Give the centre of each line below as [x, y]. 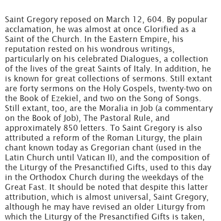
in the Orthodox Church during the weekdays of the [104, 177]
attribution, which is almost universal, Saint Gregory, [107, 197]
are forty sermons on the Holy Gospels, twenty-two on [109, 88]
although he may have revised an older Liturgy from [105, 207]
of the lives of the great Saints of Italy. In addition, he [108, 69]
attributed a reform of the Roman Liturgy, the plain [104, 138]
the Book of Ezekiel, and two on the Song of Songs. [103, 98]
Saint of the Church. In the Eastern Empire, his [94, 39]
